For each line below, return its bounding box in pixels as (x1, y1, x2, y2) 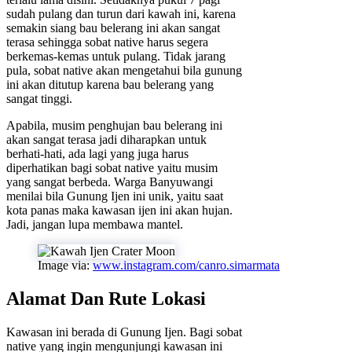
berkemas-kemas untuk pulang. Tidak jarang (6, 49, 225, 64)
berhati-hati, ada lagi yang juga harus (6, 147, 189, 161)
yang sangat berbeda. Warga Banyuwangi (6, 175, 213, 189)
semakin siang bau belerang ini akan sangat (6, 21, 220, 35)
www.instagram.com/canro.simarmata (93, 258, 280, 273)
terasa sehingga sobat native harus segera (6, 35, 208, 49)
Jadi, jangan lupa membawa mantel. (6, 218, 183, 232)
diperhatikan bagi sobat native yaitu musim (6, 161, 218, 175)
